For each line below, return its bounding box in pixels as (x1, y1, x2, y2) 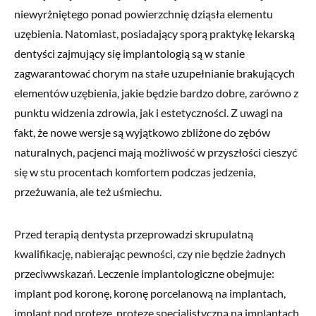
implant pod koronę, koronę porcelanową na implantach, (14, 286, 286, 300)
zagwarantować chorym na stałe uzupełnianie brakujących (14, 66, 295, 80)
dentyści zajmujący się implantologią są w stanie (14, 46, 245, 60)
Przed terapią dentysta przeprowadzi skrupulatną (14, 226, 253, 241)
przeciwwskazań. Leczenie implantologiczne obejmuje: (14, 266, 274, 280)
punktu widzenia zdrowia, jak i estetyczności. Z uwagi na (14, 105, 283, 119)
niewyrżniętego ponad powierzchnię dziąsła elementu (14, 6, 273, 20)
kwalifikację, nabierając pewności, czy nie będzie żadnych (14, 246, 286, 260)
